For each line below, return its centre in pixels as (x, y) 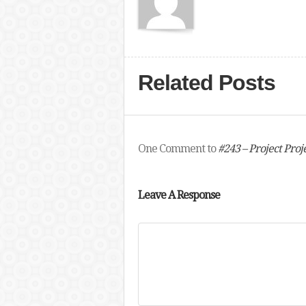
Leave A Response (179, 195)
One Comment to (178, 149)
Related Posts (206, 83)
